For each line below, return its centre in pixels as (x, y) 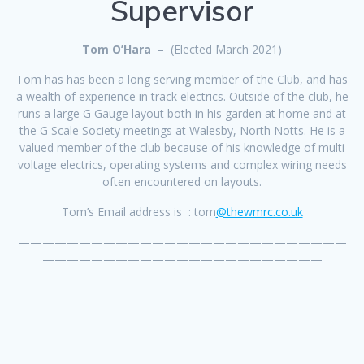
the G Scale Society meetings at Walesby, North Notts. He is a (182, 130)
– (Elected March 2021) (217, 49)
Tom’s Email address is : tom (139, 211)
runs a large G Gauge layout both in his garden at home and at (182, 113)
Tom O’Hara (117, 49)
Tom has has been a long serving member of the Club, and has (182, 79)
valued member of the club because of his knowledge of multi (182, 147)
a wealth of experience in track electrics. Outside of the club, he (182, 96)
